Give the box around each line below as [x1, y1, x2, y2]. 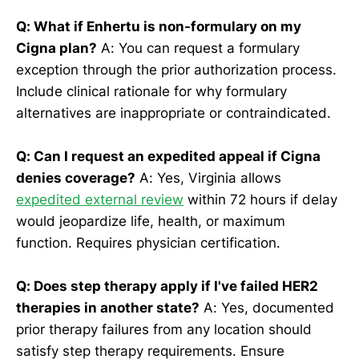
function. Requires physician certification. [16, 235, 280, 252]
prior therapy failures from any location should [16, 321, 312, 338]
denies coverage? [16, 170, 135, 187]
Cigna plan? [16, 39, 97, 56]
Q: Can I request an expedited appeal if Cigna [16, 148, 321, 165]
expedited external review [16, 192, 184, 208]
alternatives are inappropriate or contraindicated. [16, 104, 331, 121]
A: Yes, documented [200, 300, 334, 317]
